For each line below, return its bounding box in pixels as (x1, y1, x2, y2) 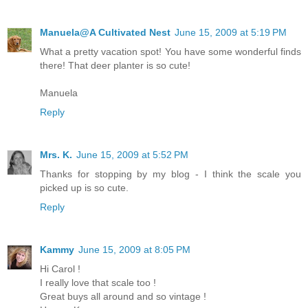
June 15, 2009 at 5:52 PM (76, 148, 188, 160)
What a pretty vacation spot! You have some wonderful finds (40, 45, 301, 57)
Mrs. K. (40, 148, 72, 160)
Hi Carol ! (40, 263, 80, 274)
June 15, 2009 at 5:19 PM (175, 26, 287, 38)
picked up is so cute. (40, 181, 129, 193)
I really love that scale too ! (40, 276, 156, 288)
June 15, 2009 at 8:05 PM (78, 243, 190, 255)
